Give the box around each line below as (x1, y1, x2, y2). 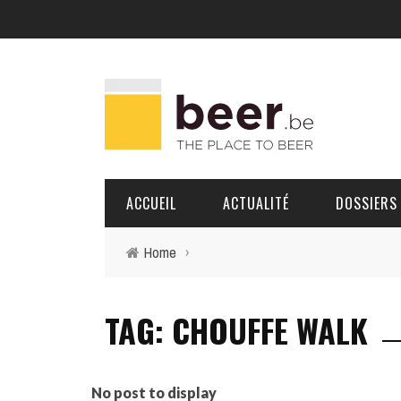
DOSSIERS (336, 192, 397, 214)
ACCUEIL (126, 192, 176, 214)
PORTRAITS (330, 310, 390, 325)
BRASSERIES (330, 272, 394, 287)
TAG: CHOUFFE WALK (105, 306, 368, 354)
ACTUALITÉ (223, 192, 289, 214)
